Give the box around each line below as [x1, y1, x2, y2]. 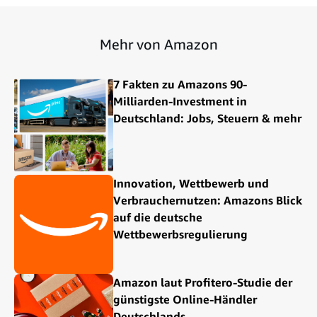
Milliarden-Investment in [113, 94, 247, 109]
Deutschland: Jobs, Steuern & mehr [113, 111, 301, 126]
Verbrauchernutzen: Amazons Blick [113, 193, 302, 208]
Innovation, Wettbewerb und [113, 176, 269, 191]
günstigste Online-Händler [113, 292, 257, 307]
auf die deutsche [113, 210, 202, 225]
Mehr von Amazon [99, 36, 218, 53]
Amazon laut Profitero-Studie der [113, 275, 292, 290]
